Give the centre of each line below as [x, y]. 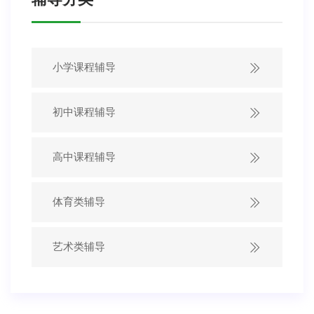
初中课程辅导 [84, 112]
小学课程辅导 [84, 67]
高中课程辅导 [84, 157]
